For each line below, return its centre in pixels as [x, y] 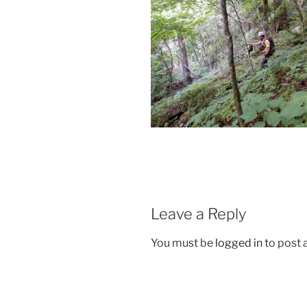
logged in [239, 243]
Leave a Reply [198, 213]
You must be [183, 243]
